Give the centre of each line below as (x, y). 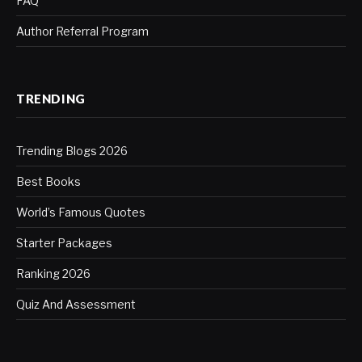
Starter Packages (64, 243)
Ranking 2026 (53, 274)
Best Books (48, 182)
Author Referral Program (82, 32)
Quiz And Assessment (76, 305)
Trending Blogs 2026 (72, 151)
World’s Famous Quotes (81, 213)
